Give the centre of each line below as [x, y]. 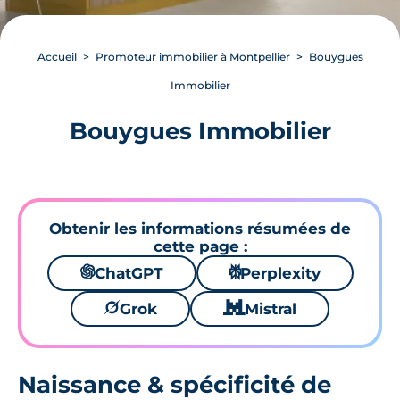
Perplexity [280, 273]
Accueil [57, 57]
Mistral [271, 309]
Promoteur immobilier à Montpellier [192, 57]
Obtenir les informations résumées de [200, 229]
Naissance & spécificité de [175, 384]
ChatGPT [129, 273]
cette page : [200, 246]
